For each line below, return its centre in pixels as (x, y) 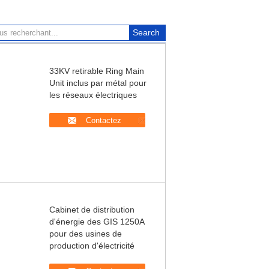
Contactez (103, 120)
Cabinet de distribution (92, 210)
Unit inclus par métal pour (98, 83)
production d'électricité (92, 246)
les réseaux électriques (93, 95)
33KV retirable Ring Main (97, 71)
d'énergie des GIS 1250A (97, 222)
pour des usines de (86, 234)
